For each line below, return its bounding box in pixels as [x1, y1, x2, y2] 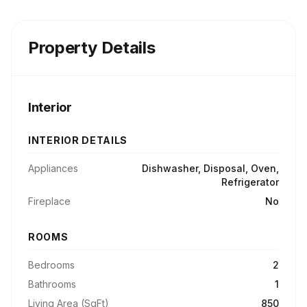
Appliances [28, 162, 78, 174]
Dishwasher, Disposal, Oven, [142, 162, 279, 174]
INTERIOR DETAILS [28, 134, 128, 146]
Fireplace [28, 195, 71, 207]
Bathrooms [28, 278, 76, 290]
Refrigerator [221, 176, 279, 188]
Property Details [28, 38, 156, 58]
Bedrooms [28, 259, 75, 271]
